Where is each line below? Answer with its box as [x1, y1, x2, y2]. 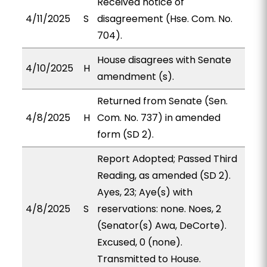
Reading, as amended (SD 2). [97, 169, 231, 182]
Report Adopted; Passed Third [97, 152, 237, 166]
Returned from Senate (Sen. [97, 94, 228, 108]
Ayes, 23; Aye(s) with [97, 185, 193, 199]
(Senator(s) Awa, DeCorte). [97, 219, 226, 232]
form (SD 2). [97, 128, 154, 141]
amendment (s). [97, 70, 174, 83]
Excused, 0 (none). [97, 235, 182, 249]
